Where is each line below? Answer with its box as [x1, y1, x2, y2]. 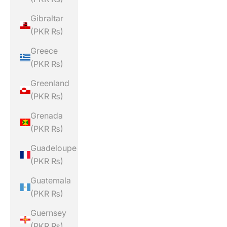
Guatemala [30, 175, 71, 186]
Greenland [30, 78, 69, 89]
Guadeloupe [30, 143, 77, 154]
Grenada [30, 110, 63, 121]
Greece [30, 46, 58, 56]
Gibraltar [30, 13, 63, 24]
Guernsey [30, 208, 66, 218]
